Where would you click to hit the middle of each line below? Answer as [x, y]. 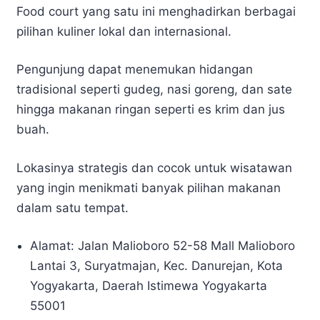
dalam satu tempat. [74, 207]
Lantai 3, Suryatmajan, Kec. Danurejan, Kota [157, 266]
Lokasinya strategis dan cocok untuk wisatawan [154, 167]
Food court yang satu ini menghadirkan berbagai [156, 11]
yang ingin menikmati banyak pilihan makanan [149, 187]
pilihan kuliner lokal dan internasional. [124, 31]
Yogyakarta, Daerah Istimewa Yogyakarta [149, 286]
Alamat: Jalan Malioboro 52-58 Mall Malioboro [163, 246]
